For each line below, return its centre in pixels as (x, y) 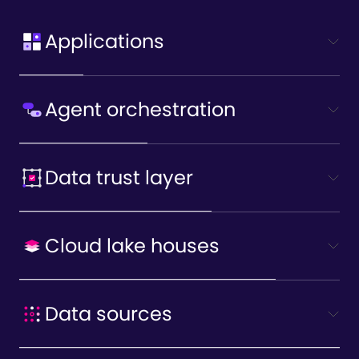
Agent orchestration (140, 110)
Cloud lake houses (132, 246)
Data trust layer (119, 178)
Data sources (109, 314)
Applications (105, 42)
